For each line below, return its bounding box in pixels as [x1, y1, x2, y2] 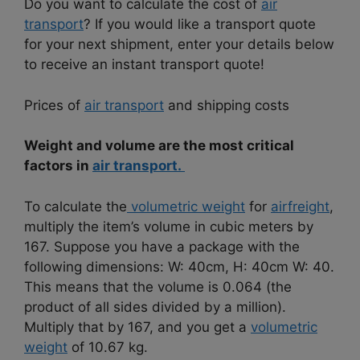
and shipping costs [164, 96, 289, 113]
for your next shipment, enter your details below [24, 36, 334, 53]
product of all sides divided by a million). [24, 298, 286, 315]
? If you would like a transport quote [84, 16, 316, 33]
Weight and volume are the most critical [24, 137, 294, 154]
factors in [24, 157, 92, 174]
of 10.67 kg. [67, 338, 148, 355]
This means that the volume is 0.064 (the [24, 278, 292, 295]
